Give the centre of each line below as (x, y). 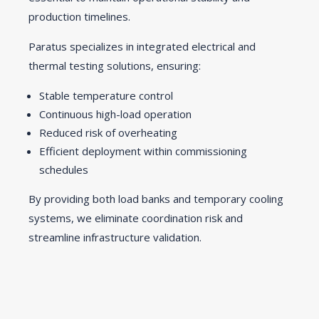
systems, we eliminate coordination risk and (136, 218)
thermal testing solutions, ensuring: (115, 65)
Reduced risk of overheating (108, 132)
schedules (64, 169)
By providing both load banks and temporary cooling (156, 198)
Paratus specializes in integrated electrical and (142, 46)
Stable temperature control (106, 95)
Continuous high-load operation (115, 114)
